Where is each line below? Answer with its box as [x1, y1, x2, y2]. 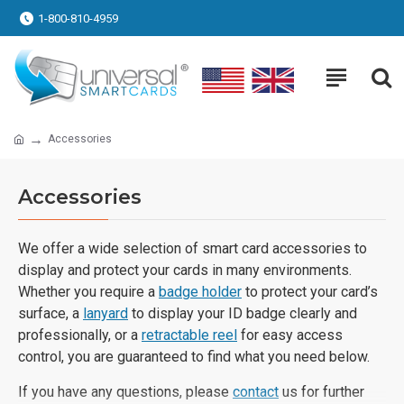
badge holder [159, 282, 242, 300]
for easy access [237, 326, 343, 344]
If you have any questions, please [18, 382, 233, 400]
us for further [279, 382, 364, 400]
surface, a [18, 304, 83, 322]
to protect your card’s [242, 282, 378, 300]
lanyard [83, 304, 128, 322]
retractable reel [142, 326, 237, 344]
